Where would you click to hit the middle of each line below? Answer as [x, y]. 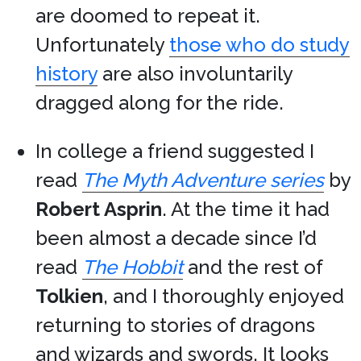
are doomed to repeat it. [148, 16]
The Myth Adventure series [203, 180]
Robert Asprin [99, 209]
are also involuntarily [195, 74]
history [66, 74]
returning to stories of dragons [175, 325]
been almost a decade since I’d [176, 238]
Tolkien [69, 296]
